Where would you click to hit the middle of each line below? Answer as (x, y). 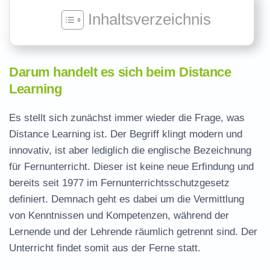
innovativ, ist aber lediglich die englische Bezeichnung (130, 150)
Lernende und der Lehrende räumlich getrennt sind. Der (133, 232)
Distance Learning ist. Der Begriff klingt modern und (126, 134)
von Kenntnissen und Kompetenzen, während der (119, 215)
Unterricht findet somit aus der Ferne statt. (105, 248)
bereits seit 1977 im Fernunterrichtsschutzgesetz (119, 183)
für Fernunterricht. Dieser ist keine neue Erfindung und (131, 167)
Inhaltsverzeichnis (149, 19)
